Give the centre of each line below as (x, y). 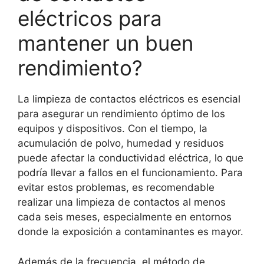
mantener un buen (105, 43)
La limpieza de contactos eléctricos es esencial (129, 99)
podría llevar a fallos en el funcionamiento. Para (130, 173)
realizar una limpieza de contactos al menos (122, 202)
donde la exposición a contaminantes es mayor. (131, 232)
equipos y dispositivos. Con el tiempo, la (113, 129)
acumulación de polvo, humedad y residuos (121, 143)
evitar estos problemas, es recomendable (116, 188)
